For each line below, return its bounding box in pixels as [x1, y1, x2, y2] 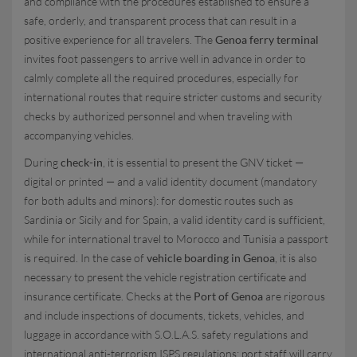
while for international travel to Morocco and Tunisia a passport [24, 232, 328, 245]
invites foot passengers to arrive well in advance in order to [24, 52, 306, 65]
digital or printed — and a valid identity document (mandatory [24, 175, 317, 188]
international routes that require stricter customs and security [24, 90, 322, 104]
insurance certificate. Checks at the [24, 289, 194, 303]
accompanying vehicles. [24, 128, 134, 142]
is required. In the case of [24, 251, 147, 265]
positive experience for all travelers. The [24, 33, 215, 46]
